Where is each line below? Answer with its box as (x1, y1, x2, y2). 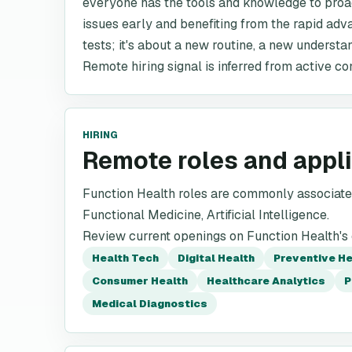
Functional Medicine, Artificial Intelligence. (82, 207, 329, 223)
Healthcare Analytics (207, 274, 325, 288)
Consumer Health (92, 274, 188, 288)
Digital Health (178, 251, 255, 265)
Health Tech (92, 251, 159, 265)
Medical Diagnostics (92, 297, 207, 310)
